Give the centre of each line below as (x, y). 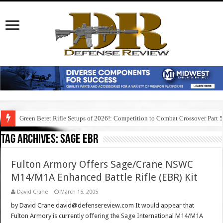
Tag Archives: (31, 140)
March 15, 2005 (79, 192)
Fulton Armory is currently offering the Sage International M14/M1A (107, 216)
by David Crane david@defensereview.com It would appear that (103, 206)
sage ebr (79, 140)
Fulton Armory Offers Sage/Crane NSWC (102, 165)
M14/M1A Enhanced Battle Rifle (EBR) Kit (105, 177)
